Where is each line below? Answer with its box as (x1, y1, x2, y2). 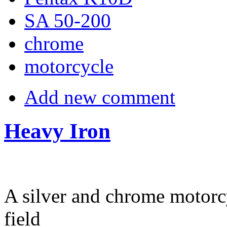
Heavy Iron (4, 119, 110, 143)
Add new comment (24, 86, 175, 108)
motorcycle (24, 55, 113, 78)
